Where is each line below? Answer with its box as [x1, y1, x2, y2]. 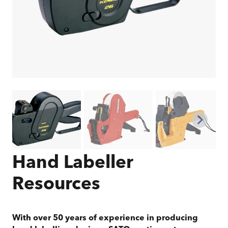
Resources [12, 176, 100, 194]
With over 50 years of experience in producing [12, 214, 198, 223]
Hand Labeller [12, 155, 133, 173]
